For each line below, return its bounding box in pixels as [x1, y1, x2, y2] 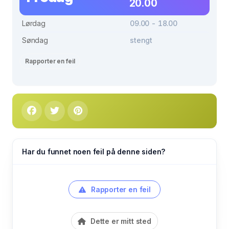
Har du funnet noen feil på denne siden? [22, 147, 166, 156]
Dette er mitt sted [88, 216, 151, 225]
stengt [130, 35, 153, 44]
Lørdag [22, 18, 45, 28]
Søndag [22, 35, 48, 44]
